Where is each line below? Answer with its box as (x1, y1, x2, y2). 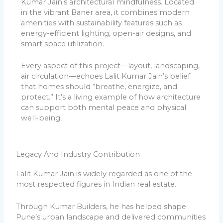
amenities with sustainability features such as (21, 18, 182, 27)
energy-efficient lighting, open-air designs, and (21, 28, 192, 38)
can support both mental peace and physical (21, 103, 187, 112)
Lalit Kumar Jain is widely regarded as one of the (16, 169, 193, 179)
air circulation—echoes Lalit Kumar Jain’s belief (21, 72, 191, 81)
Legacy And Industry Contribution (16, 150, 140, 159)
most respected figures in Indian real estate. (16, 180, 177, 189)
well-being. (21, 113, 62, 123)
